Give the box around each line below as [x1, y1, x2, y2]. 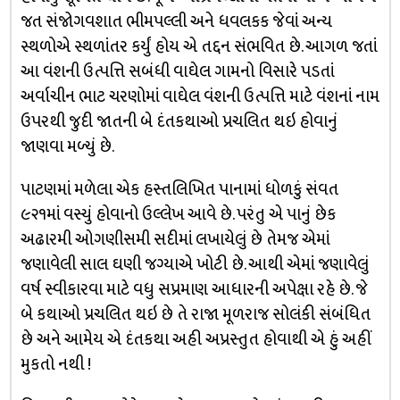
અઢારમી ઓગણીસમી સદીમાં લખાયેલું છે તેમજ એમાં [20, 226, 329, 254]
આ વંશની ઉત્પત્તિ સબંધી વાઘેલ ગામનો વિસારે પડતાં [20, 58, 334, 86]
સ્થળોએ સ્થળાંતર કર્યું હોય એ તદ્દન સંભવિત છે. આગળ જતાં [20, 33, 377, 61]
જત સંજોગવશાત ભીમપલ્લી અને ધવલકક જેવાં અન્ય [20, 8, 332, 36]
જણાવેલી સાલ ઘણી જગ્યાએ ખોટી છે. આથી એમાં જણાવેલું [20, 251, 369, 279]
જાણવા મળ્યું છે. [20, 133, 114, 161]
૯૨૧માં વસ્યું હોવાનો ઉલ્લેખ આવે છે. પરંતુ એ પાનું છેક [20, 201, 336, 229]
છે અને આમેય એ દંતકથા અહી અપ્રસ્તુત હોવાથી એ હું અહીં [20, 326, 371, 354]
